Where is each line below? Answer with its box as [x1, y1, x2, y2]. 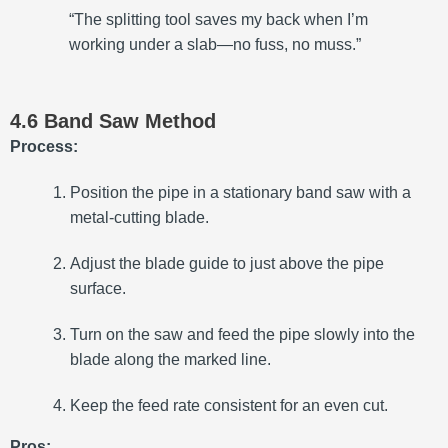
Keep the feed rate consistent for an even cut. [70, 397, 388, 415]
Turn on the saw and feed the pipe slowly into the [70, 326, 415, 344]
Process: [10, 138, 78, 156]
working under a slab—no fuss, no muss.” [69, 36, 362, 54]
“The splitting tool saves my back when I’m [69, 11, 369, 29]
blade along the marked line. [70, 351, 271, 369]
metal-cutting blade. [70, 209, 209, 227]
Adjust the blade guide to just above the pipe [70, 255, 384, 273]
